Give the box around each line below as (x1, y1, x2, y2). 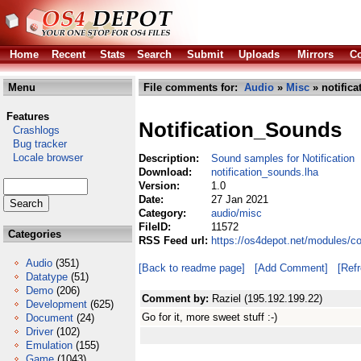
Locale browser (3, 151, 83, 164)
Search (137, 48, 172, 60)
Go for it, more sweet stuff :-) (142, 311, 277, 323)
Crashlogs (3, 124, 60, 136)
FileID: (139, 221, 174, 233)
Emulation (26, 339, 73, 351)
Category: (139, 207, 189, 219)
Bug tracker (3, 138, 67, 150)
